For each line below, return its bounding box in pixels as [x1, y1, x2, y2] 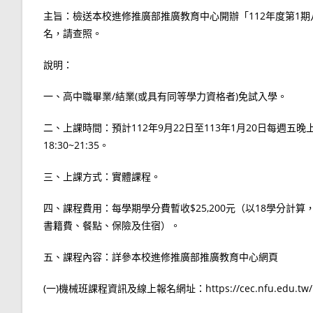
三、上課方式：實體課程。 [43, 169, 161, 183]
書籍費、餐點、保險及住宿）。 [43, 218, 180, 232]
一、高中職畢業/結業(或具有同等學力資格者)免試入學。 [43, 89, 287, 103]
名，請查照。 [43, 26, 102, 40]
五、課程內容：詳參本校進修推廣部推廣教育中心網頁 [43, 249, 278, 263]
